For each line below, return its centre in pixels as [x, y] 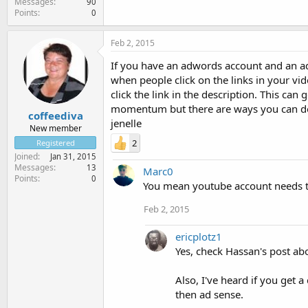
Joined [26, 156]
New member [55, 128]
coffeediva [55, 115]
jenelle [126, 123]
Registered [55, 143]
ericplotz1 [199, 236]
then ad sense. [209, 294]
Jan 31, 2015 [73, 156]
